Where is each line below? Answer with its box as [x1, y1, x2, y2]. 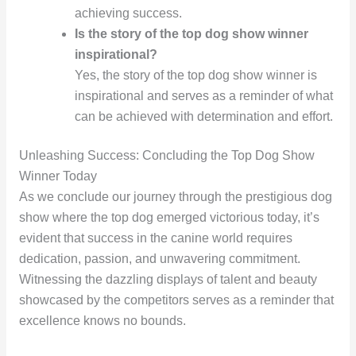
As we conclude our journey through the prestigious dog [18, 189, 332, 203]
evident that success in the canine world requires [18, 230, 292, 245]
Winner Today [18, 168, 97, 183]
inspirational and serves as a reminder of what [74, 88, 333, 103]
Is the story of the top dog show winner [74, 26, 308, 41]
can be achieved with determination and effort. [74, 109, 333, 123]
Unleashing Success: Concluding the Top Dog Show [18, 148, 315, 162]
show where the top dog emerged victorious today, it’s [18, 210, 319, 224]
